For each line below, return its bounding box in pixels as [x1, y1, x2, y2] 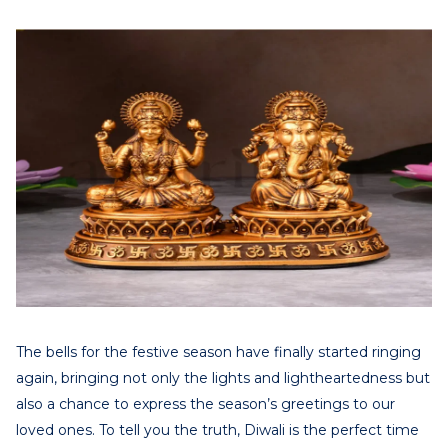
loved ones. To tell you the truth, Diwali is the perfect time [16, 420, 419, 439]
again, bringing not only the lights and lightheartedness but [16, 368, 430, 387]
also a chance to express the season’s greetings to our [16, 394, 395, 413]
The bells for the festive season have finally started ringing [16, 342, 421, 361]
